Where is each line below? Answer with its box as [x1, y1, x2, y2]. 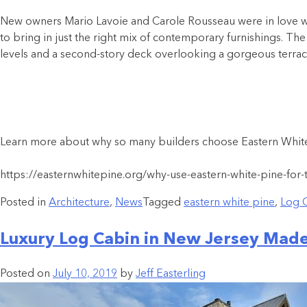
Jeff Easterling [136, 268, 206, 280]
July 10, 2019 [53, 268, 117, 280]
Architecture [49, 197, 110, 208]
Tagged [143, 197, 184, 208]
